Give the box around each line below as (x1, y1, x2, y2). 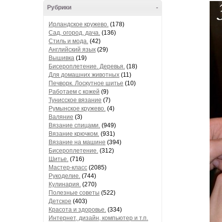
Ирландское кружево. (49, 21, 109, 28)
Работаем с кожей (49, 88, 100, 95)
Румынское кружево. (49, 105, 106, 112)
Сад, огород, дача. (49, 29, 100, 36)
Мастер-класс (49, 164, 87, 171)
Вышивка (49, 55, 74, 61)
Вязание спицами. (49, 122, 100, 129)
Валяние (49, 113, 73, 120)
